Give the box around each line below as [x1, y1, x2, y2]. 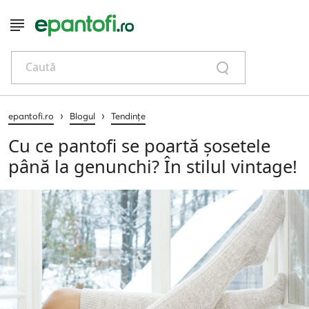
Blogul [70, 110, 95, 121]
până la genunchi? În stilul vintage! [8, 154, 297, 179]
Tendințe [111, 110, 146, 121]
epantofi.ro [8, 110, 54, 121]
